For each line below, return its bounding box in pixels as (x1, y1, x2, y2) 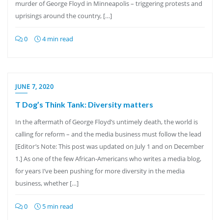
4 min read (41, 34, 73, 43)
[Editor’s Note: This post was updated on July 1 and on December (15, 142, 204, 151)
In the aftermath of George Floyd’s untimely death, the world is (15, 117, 198, 126)
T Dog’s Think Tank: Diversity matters (15, 100, 153, 109)
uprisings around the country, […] (15, 11, 112, 20)
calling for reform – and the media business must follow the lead (15, 130, 201, 138)
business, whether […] (15, 179, 79, 188)
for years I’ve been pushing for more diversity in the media (15, 166, 185, 175)
